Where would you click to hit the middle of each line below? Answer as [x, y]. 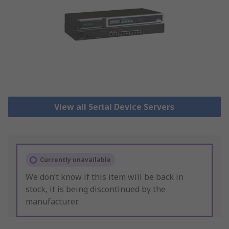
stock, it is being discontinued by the [96, 189]
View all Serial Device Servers [114, 107]
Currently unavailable [75, 160]
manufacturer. [52, 202]
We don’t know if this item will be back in [105, 177]
